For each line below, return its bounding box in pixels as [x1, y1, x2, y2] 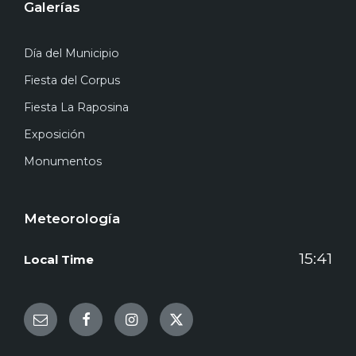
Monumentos [24, 154, 102, 169]
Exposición [24, 127, 85, 142]
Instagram [136, 311, 194, 327]
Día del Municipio [24, 46, 119, 61]
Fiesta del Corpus [24, 73, 120, 88]
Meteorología [24, 211, 120, 227]
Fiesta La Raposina [24, 100, 129, 115]
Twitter [183, 311, 224, 327]
